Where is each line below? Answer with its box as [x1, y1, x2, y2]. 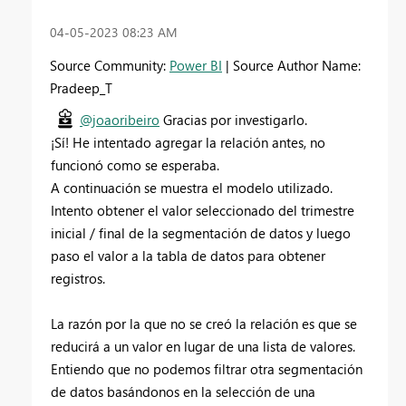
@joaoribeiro [80, 110, 159, 129]
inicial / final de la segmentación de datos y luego [51, 223, 351, 242]
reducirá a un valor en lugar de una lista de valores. [51, 336, 355, 355]
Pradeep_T [50, 78, 112, 97]
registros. [51, 268, 105, 287]
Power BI [169, 55, 222, 74]
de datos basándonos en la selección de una [51, 382, 315, 401]
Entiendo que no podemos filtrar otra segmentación [51, 359, 362, 378]
